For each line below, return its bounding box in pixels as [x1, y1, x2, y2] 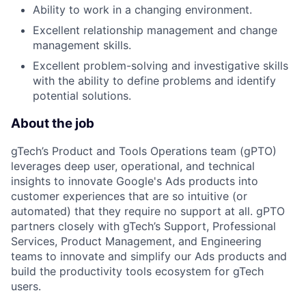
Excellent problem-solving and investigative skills [33, 58, 288, 72]
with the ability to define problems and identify [33, 73, 276, 87]
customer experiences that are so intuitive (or [11, 189, 247, 204]
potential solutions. [33, 88, 131, 102]
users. [11, 279, 41, 294]
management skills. [33, 38, 131, 52]
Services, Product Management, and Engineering [11, 234, 262, 249]
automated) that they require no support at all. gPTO [11, 204, 285, 219]
